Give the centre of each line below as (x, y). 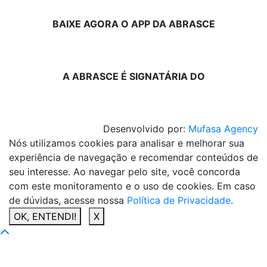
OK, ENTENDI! (45, 216)
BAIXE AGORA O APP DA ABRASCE (133, 24)
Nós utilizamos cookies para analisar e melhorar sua (127, 143)
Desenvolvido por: (146, 129)
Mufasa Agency (223, 129)
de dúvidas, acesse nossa (68, 200)
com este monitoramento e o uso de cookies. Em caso (132, 186)
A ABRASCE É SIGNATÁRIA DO (133, 76)
